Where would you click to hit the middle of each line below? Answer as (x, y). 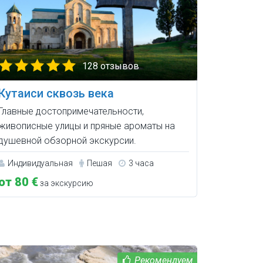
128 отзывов (110, 66)
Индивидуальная (40, 163)
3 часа (141, 163)
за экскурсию (65, 183)
